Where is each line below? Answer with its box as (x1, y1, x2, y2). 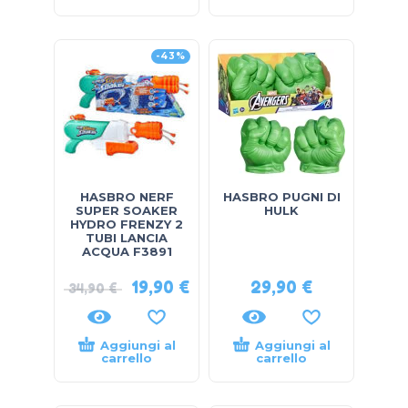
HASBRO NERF (79, 189, 174, 204)
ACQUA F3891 (81, 243, 172, 259)
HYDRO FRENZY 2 (70, 216, 183, 231)
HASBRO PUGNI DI (222, 189, 341, 204)
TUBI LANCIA (86, 229, 168, 245)
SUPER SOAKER (76, 202, 178, 218)
